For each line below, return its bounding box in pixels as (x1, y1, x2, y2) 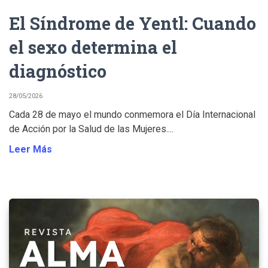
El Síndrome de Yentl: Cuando (9, 11, 256, 35)
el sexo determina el (9, 35, 177, 59)
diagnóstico (9, 59, 106, 83)
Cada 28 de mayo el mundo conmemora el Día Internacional (9, 109, 255, 121)
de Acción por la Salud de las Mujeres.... (9, 123, 173, 135)
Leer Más (9, 144, 52, 156)
